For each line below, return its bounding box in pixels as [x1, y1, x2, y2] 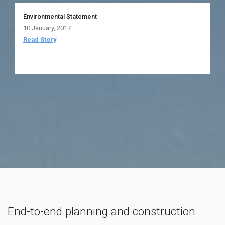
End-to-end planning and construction [8, 204, 195, 218]
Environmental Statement [23, 12, 97, 20]
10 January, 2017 [23, 24, 71, 32]
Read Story [23, 35, 56, 43]
